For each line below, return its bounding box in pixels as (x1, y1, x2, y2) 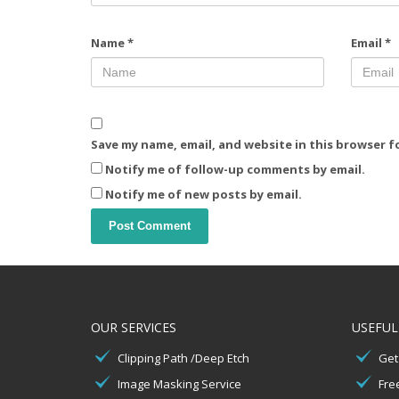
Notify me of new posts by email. (105, 186, 302, 203)
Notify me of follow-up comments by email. (105, 161, 365, 178)
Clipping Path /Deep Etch (118, 350, 249, 367)
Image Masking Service (118, 376, 241, 393)
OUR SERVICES (91, 319, 176, 337)
